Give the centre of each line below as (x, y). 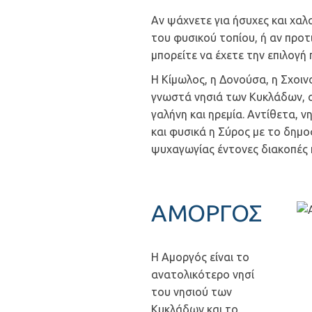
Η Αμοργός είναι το (200, 257)
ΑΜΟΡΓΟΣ (206, 212)
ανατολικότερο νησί (203, 274)
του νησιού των (192, 292)
